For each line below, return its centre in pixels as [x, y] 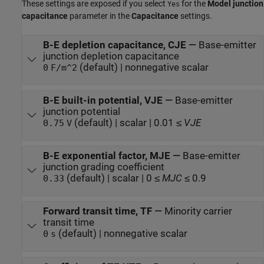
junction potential [81, 112]
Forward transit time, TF [97, 212]
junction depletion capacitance [111, 56]
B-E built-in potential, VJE [103, 101]
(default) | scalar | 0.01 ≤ [128, 123]
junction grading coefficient [103, 167]
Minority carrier [198, 212]
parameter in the [100, 16]
